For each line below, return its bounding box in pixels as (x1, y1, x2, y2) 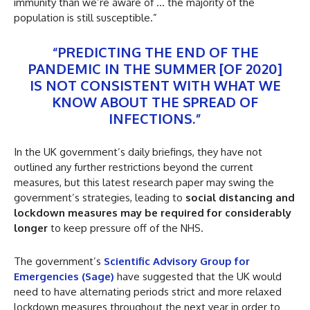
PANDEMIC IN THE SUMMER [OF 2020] (28, 59, 282, 77)
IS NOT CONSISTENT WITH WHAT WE (29, 75, 281, 94)
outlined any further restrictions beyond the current (14, 160, 253, 174)
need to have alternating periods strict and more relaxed (14, 284, 282, 298)
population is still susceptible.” (14, 10, 157, 24)
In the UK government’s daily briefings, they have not (14, 145, 262, 158)
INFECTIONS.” (109, 109, 201, 127)
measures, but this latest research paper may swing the (14, 175, 274, 189)
